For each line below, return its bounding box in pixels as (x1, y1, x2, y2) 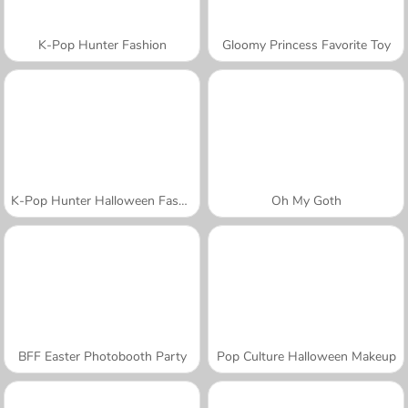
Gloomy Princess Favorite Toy (221, 36, 391, 54)
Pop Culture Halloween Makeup (216, 347, 396, 365)
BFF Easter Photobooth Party (17, 347, 187, 365)
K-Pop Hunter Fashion (37, 36, 167, 54)
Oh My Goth (270, 191, 342, 209)
